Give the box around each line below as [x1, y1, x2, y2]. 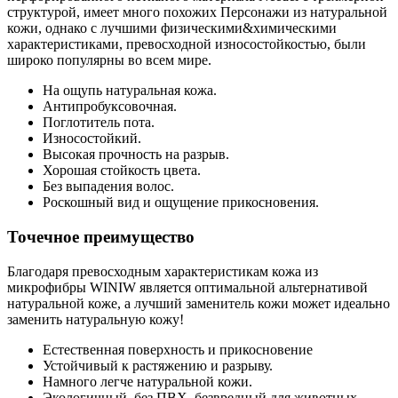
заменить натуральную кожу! [7, 311, 184, 327]
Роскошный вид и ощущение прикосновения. [43, 195, 319, 211]
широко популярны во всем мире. [7, 52, 211, 68]
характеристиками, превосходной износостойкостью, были [7, 36, 366, 52]
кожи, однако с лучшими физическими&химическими [7, 20, 337, 36]
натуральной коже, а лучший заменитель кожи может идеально [7, 295, 390, 311]
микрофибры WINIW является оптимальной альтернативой [7, 279, 368, 295]
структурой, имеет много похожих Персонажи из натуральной [7, 4, 387, 20]
